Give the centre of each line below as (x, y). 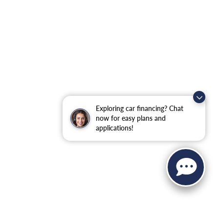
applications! (115, 128)
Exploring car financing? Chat (140, 108)
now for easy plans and (131, 118)
